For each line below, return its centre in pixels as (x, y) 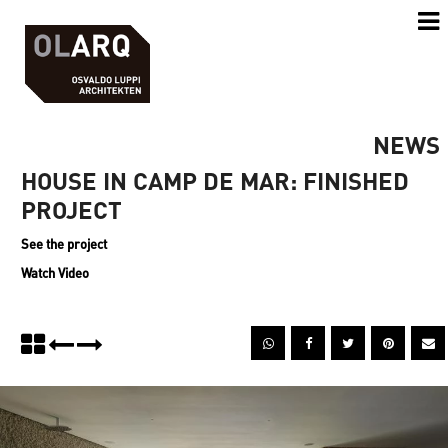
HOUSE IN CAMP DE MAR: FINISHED (215, 180)
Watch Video (55, 272)
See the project (64, 243)
